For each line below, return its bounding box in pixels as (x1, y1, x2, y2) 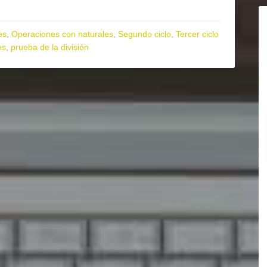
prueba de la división (11, 42, 89, 52)
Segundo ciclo (118, 29, 171, 39)
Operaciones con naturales (11, 29, 113, 39)
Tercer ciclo (176, 29, 219, 39)
